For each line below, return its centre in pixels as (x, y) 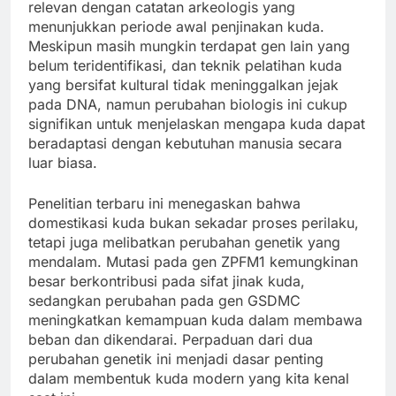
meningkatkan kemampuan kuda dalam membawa (195, 320)
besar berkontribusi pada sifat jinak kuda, (167, 281)
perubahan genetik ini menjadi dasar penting (176, 358)
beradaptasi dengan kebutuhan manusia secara (185, 143)
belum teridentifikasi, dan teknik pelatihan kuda (185, 65)
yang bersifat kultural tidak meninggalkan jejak (183, 84)
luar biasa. (63, 162)
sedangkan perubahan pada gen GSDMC (164, 300)
